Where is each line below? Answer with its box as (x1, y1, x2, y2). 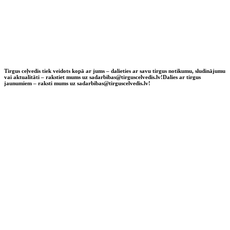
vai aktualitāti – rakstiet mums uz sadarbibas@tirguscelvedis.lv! (4, 73, 163, 80)
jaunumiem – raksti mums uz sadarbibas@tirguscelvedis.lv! (4, 80, 150, 86)
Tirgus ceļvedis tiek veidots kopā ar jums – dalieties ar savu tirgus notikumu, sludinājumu (4, 67, 225, 74)
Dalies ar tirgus (163, 73, 201, 80)
